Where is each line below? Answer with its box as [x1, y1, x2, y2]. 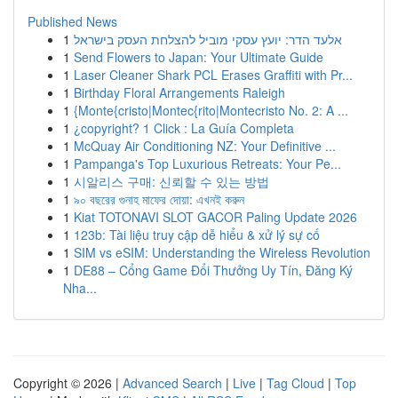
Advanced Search [123, 374, 222, 392]
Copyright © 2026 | [13, 374, 123, 392]
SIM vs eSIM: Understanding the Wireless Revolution [74, 243, 370, 261]
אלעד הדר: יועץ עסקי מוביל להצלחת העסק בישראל [74, 30, 342, 48]
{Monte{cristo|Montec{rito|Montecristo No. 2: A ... [74, 101, 348, 119]
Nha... [63, 279, 97, 297]
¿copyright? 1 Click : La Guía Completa [74, 119, 294, 137]
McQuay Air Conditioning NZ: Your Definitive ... [74, 137, 336, 155]
